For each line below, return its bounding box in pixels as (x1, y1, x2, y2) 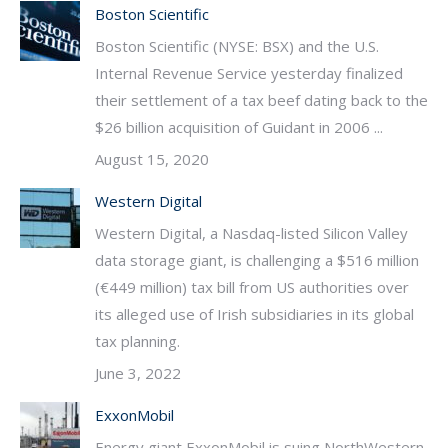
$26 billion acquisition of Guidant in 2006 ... (95, 117, 383, 137)
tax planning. (95, 331, 180, 351)
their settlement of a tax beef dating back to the (95, 90, 428, 110)
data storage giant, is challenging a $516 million (95, 250, 419, 270)
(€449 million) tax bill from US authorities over (95, 277, 409, 297)
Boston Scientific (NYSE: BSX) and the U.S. (95, 36, 379, 56)
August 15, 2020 (95, 149, 209, 169)
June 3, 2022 (95, 363, 181, 383)
